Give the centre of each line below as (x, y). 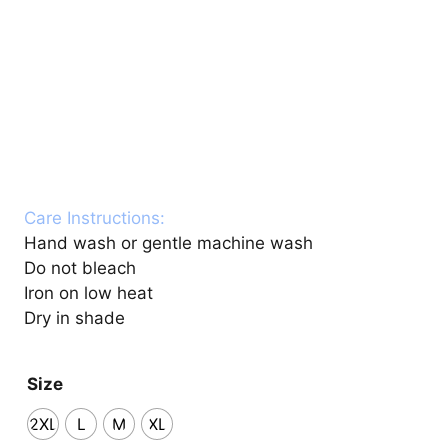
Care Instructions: (94, 218)
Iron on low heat (88, 293)
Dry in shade (74, 318)
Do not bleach (80, 268)
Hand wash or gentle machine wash (168, 243)
